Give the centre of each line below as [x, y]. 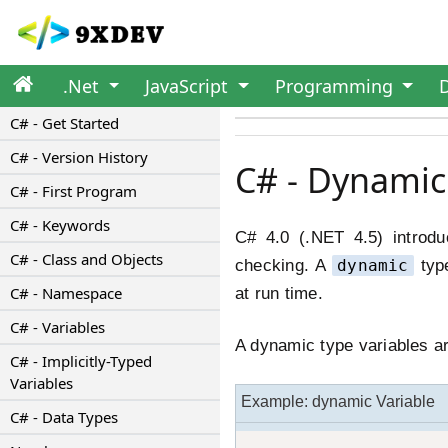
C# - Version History [79, 157]
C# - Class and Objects [86, 259]
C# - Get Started [64, 123]
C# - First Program [73, 191]
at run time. [279, 293]
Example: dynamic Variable [338, 401]
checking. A [284, 265]
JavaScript [189, 85]
